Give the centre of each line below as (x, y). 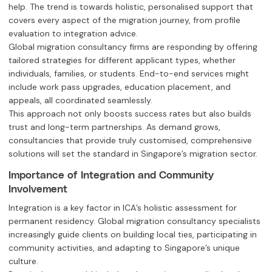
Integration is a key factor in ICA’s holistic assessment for (123, 207)
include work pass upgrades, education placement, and (120, 87)
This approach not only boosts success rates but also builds (130, 113)
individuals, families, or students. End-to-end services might (129, 73)
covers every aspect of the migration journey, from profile (124, 20)
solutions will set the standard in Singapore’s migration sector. (133, 153)
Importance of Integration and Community (111, 175)
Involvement (38, 189)
